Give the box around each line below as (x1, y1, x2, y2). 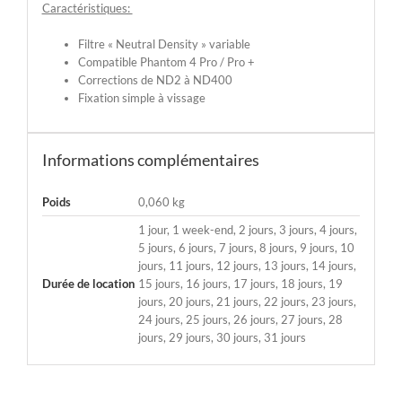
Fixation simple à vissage (77, 90, 205, 105)
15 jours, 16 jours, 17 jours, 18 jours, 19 (137, 275, 343, 291)
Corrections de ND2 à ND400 (77, 72, 232, 87)
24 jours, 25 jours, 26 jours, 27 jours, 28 (137, 311, 343, 327)
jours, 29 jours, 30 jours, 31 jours (137, 329, 306, 345)
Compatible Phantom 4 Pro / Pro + (77, 54, 255, 69)
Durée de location (41, 275, 135, 291)
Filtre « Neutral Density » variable (77, 36, 250, 51)
